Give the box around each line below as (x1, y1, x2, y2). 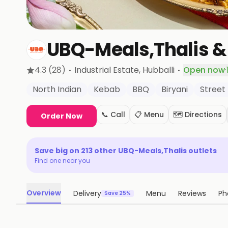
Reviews (178, 188, 206, 198)
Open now (183, 64, 225, 76)
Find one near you (35, 156, 90, 165)
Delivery (73, 188, 101, 198)
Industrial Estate (74, 64, 139, 76)
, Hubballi (139, 64, 175, 76)
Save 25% (104, 189, 131, 197)
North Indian (33, 83, 81, 95)
